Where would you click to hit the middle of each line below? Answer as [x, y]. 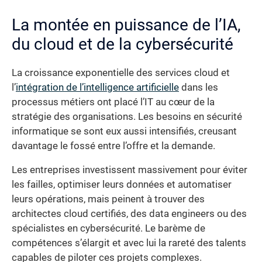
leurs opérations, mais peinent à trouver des [108, 199]
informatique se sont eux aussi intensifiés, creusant [124, 131]
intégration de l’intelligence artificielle [97, 87]
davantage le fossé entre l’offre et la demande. [113, 146]
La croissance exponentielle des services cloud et [121, 73]
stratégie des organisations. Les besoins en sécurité [127, 116]
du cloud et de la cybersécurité [123, 44]
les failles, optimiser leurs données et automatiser [122, 185]
